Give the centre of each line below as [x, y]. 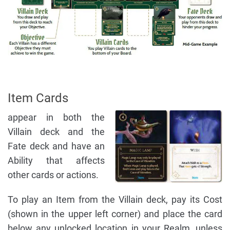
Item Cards [38, 98]
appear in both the [56, 118]
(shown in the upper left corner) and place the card [115, 214]
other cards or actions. [53, 175]
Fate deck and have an [56, 146]
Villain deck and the [56, 132]
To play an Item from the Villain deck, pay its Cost [115, 200]
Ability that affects [56, 161]
